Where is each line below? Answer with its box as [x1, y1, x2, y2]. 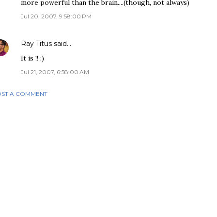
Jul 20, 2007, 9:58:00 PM [21, 13, 92, 20]
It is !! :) [21, 54, 44, 62]
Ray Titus [21, 39, 52, 48]
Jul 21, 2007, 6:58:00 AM [21, 68, 89, 76]
